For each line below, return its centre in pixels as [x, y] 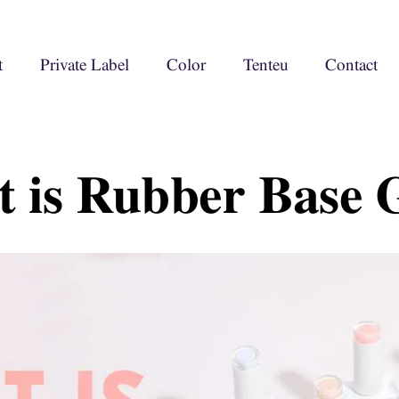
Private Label [84, 65]
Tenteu [265, 65]
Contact [352, 65]
